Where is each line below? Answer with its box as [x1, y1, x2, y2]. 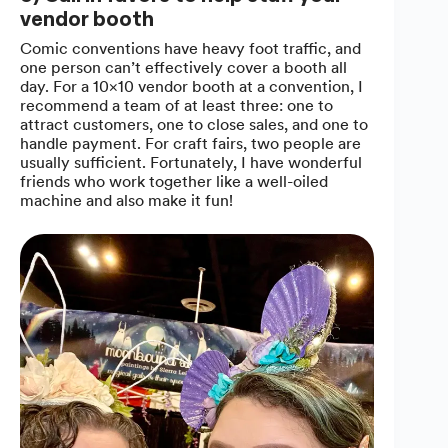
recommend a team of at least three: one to [20, 95, 333, 115]
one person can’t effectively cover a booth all [20, 57, 347, 77]
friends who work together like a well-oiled [20, 171, 328, 191]
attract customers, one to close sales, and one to [20, 114, 368, 134]
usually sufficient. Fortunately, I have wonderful [20, 152, 362, 172]
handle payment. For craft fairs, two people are [20, 133, 361, 153]
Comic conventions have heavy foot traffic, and [20, 38, 361, 58]
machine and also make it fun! [20, 190, 233, 210]
